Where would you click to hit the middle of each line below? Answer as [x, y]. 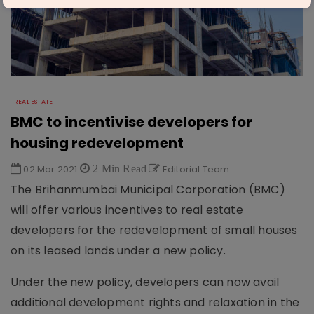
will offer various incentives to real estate [127, 210]
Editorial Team [195, 169]
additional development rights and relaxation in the [155, 302]
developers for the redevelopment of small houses [154, 230]
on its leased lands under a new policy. [118, 250]
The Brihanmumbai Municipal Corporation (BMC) [148, 189]
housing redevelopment [97, 143]
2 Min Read [118, 168]
